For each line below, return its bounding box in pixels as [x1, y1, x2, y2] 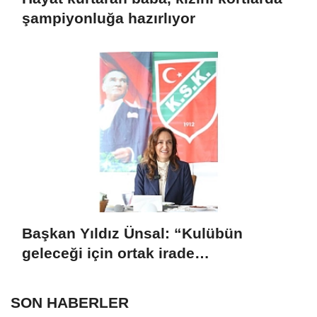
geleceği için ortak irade [22, 244, 195, 261]
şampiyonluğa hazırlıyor [22, 9, 195, 26]
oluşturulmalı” [22, 264, 125, 281]
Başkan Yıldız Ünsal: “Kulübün [22, 224, 243, 241]
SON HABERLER [11, 294, 129, 311]
